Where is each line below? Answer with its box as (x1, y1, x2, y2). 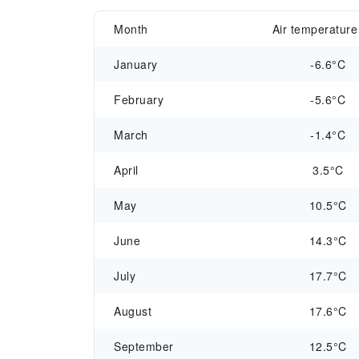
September (114, 338, 174, 354)
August (114, 303, 151, 319)
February (114, 91, 163, 107)
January (114, 56, 158, 72)
